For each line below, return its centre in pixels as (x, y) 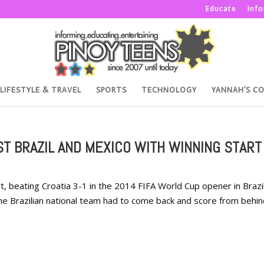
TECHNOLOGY (169, 90)
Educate (221, 9)
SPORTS (111, 90)
